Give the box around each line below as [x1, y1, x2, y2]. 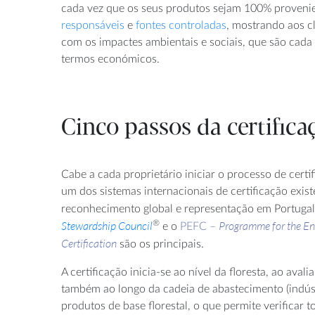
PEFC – [180, 220, 216, 232]
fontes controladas [136, 19, 226, 31]
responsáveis [61, 19, 124, 31]
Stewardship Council [61, 218, 153, 233]
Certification [61, 236, 117, 250]
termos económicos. [61, 53, 160, 65]
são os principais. [117, 238, 204, 250]
